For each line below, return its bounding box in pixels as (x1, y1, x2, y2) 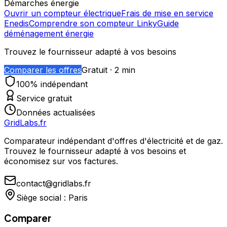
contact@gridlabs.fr (16, 178, 91, 189)
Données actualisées (16, 107, 95, 118)
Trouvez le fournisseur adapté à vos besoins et (4, 146, 186, 157)
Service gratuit (16, 93, 72, 104)
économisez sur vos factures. (4, 156, 118, 167)
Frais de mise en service (121, 8, 213, 19)
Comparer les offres (4, 65, 82, 75)
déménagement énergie (4, 28, 94, 39)
